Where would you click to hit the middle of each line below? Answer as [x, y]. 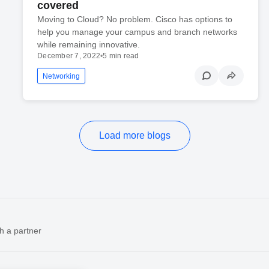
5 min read [121, 56]
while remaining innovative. [89, 44]
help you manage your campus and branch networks [138, 32]
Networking [62, 76]
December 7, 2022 [69, 56]
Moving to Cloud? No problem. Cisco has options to [135, 19]
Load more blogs [134, 135]
